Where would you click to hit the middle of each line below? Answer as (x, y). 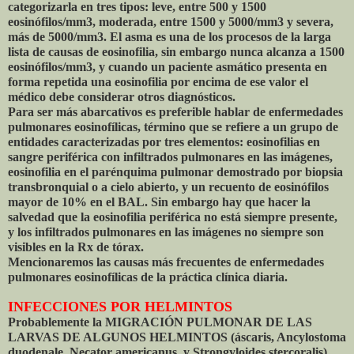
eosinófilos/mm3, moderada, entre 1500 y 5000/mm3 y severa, (171, 22)
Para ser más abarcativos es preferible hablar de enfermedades (175, 112)
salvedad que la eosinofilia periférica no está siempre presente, (173, 217)
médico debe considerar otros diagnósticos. (122, 97)
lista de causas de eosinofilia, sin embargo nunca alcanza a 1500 (176, 52)
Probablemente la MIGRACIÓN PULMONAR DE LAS (160, 322)
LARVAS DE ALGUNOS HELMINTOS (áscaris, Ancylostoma (177, 337)
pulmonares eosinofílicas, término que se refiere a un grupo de (173, 127)
